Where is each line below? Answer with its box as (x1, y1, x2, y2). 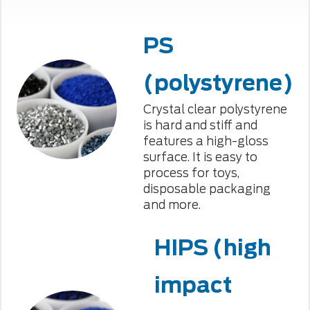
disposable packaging (143, 181, 271, 196)
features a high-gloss (143, 134, 268, 148)
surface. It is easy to (143, 149, 257, 164)
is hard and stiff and (143, 118, 257, 132)
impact (154, 272, 232, 298)
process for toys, (143, 165, 239, 180)
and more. (143, 197, 201, 212)
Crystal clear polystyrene (143, 102, 287, 116)
